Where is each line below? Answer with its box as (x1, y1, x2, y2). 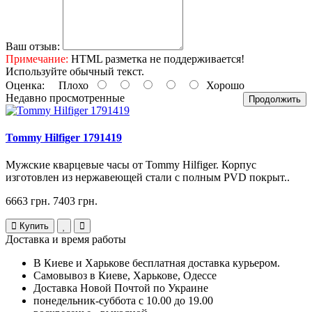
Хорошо (201, 79, 244, 91)
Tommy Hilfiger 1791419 (6, 131, 122, 143)
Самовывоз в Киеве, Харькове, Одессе (33, 270, 217, 282)
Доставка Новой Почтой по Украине (33, 282, 208, 295)
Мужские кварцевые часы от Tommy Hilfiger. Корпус (6, 159, 256, 171)
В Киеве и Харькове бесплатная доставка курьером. (33, 257, 280, 270)
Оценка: (6, 79, 45, 91)
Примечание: (6, 52, 68, 65)
